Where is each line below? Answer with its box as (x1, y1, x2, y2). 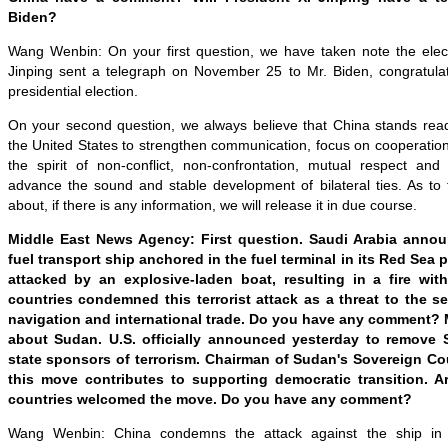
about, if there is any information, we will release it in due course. (7, 197, 417, 213)
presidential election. (7, 83, 138, 99)
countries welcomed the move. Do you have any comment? (7, 391, 412, 407)
